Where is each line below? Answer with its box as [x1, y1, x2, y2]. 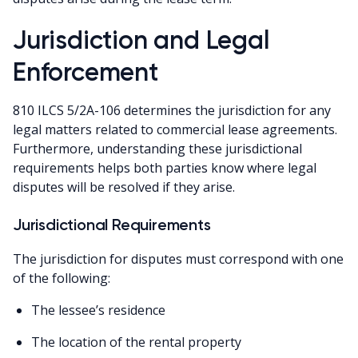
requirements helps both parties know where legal [13, 159, 316, 177]
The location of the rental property [31, 333, 242, 352]
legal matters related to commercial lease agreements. [13, 121, 337, 139]
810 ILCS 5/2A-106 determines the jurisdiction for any [13, 101, 331, 120]
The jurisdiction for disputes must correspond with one [13, 250, 344, 268]
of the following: [13, 269, 110, 288]
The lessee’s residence [31, 301, 166, 320]
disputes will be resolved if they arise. [13, 178, 235, 197]
